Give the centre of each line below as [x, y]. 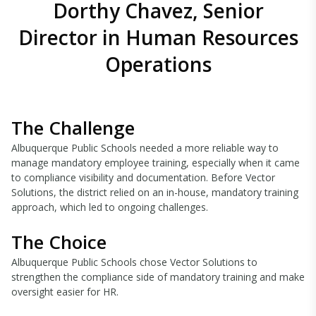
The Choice [59, 242]
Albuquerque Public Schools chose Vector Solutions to [134, 262]
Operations [158, 65]
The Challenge [73, 128]
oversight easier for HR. [65, 292]
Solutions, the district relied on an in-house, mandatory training [155, 193]
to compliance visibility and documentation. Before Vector [143, 178]
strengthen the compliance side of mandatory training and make [158, 277]
